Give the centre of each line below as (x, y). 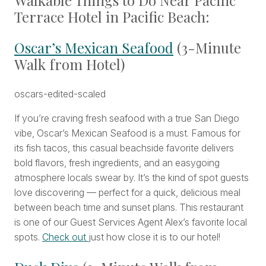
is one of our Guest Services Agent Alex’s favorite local (131, 222)
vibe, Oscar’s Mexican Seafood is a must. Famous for (127, 133)
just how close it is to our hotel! (154, 237)
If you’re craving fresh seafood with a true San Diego (127, 118)
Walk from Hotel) (71, 64)
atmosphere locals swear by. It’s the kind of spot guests (132, 178)
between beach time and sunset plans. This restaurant (129, 208)
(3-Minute (207, 48)
